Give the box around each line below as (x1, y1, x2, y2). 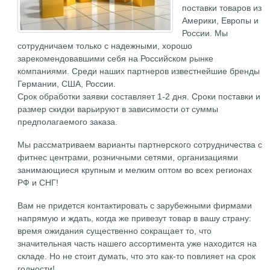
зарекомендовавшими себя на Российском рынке (17, 54, 214, 63)
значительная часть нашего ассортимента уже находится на (17, 239, 257, 248)
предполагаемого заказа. (17, 117, 118, 127)
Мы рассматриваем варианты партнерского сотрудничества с (17, 140, 263, 149)
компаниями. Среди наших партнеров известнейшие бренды (17, 66, 260, 76)
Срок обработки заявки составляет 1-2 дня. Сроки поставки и (17, 92, 261, 101)
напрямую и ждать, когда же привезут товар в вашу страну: (17, 213, 252, 223)
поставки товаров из (182, 3, 262, 13)
